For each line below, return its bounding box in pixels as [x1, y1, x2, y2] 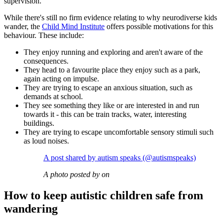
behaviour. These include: [4, 31, 84, 39]
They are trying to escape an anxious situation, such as [24, 83, 192, 92]
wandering [4, 202, 58, 215]
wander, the [4, 22, 42, 31]
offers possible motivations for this [105, 22, 213, 31]
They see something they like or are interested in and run [24, 101, 199, 110]
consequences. [24, 56, 69, 65]
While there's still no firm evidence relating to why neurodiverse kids [4, 13, 217, 22]
